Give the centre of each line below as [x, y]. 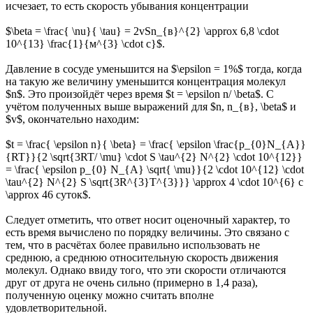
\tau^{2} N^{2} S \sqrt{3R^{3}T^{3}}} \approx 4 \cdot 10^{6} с [154, 182]
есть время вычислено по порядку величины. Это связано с [147, 233]
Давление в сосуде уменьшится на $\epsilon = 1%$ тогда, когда [154, 69]
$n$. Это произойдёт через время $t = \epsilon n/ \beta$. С [140, 94]
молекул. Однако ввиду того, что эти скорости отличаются [146, 270]
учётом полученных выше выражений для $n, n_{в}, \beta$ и [151, 107]
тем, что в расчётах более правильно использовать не [133, 245]
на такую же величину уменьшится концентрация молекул [146, 82]
